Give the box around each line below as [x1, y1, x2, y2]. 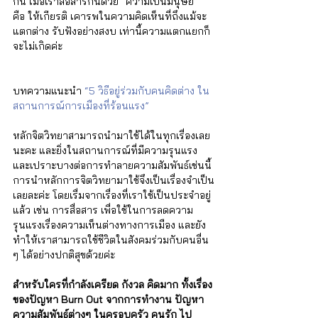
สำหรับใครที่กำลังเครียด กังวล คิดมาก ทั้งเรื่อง [13, 278, 212, 291]
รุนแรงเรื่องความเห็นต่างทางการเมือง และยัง [13, 218, 206, 231]
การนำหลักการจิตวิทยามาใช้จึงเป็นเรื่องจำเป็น [13, 173, 214, 187]
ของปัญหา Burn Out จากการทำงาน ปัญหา [13, 292, 204, 306]
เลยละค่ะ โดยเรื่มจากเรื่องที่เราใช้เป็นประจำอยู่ [13, 188, 211, 202]
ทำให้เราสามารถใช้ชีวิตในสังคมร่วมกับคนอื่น [13, 233, 212, 246]
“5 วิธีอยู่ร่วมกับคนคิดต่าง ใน [84, 84, 209, 97]
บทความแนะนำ [13, 84, 84, 97]
